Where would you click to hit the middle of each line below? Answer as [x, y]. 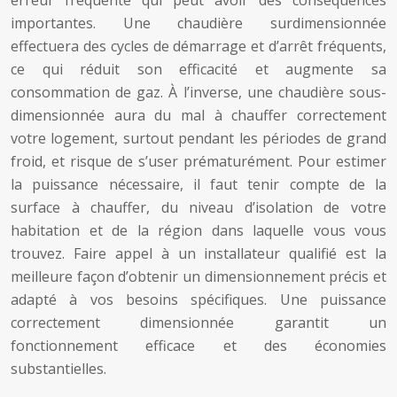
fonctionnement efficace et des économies [198, 346]
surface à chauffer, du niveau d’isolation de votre [198, 207]
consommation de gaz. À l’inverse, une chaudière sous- [198, 92]
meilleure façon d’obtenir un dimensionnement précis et [198, 276]
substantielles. [58, 369]
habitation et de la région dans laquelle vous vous [198, 230]
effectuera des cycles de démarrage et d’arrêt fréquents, [198, 46]
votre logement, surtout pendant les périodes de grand [198, 138]
